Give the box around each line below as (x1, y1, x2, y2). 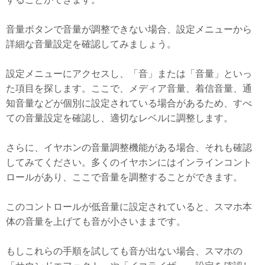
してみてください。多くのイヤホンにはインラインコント (6, 157, 252, 167)
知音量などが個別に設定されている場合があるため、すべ (6, 98, 252, 108)
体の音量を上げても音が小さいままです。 (6, 216, 186, 227)
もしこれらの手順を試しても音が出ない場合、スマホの (6, 245, 243, 256)
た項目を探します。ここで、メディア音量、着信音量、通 (6, 83, 252, 93)
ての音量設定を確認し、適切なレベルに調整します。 (6, 112, 233, 123)
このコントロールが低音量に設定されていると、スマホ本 (6, 201, 252, 212)
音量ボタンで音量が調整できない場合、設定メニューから (6, 24, 252, 34)
